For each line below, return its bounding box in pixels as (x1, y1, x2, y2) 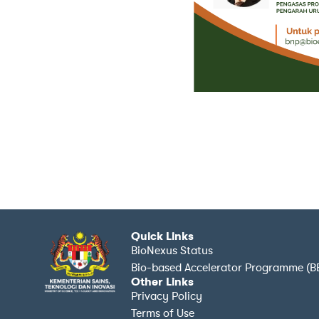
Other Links (131, 275, 194, 288)
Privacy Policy (131, 289, 203, 303)
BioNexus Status (131, 244, 214, 257)
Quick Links (131, 229, 194, 243)
